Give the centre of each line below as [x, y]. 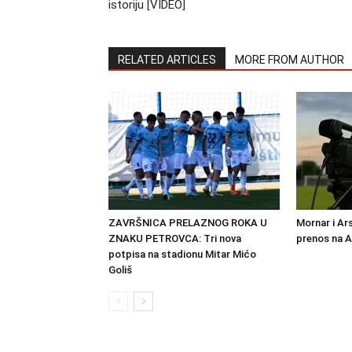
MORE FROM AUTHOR [290, 60]
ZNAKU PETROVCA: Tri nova [175, 238]
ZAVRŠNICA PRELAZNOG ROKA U [188, 223]
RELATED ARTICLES [167, 60]
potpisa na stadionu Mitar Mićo [182, 254]
